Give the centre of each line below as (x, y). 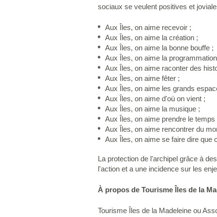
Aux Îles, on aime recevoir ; (148, 28)
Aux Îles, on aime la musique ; (153, 109)
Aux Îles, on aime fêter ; (142, 78)
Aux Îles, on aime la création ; (152, 38)
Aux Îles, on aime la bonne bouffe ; (159, 48)
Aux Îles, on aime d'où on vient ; (155, 99)
